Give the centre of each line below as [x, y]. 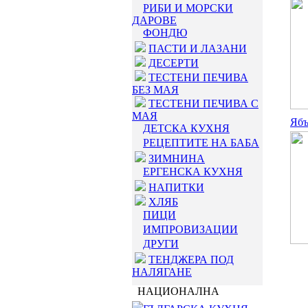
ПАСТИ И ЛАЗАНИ [198, 48]
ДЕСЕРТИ [174, 63]
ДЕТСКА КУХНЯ [186, 128]
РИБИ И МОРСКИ [188, 8]
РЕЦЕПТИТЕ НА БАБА [201, 143]
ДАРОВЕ [154, 20]
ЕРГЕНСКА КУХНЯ [193, 172]
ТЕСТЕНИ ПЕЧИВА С [203, 103]
